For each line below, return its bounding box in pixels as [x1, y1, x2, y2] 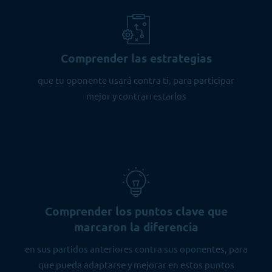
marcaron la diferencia [73, 219, 199, 234]
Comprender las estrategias [60, 50, 212, 66]
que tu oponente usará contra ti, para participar [38, 73, 234, 86]
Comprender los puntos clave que [44, 203, 228, 219]
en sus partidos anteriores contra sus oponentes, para [24, 242, 248, 254]
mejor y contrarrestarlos [86, 89, 186, 101]
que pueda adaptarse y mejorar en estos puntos [38, 258, 234, 270]
